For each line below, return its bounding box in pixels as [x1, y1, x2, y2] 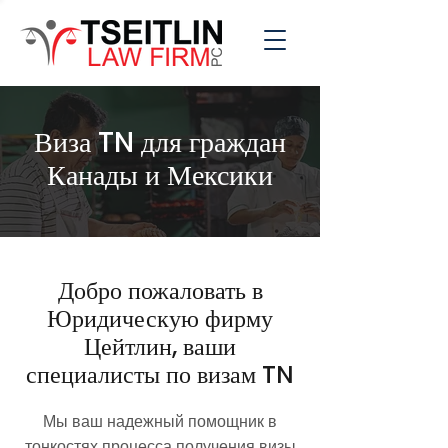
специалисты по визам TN [26, 358, 294, 391]
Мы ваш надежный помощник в [43, 412, 277, 431]
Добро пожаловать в [57, 274, 263, 307]
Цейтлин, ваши [84, 330, 236, 363]
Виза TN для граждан [34, 123, 286, 162]
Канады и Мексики [47, 156, 273, 195]
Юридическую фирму [47, 302, 273, 335]
